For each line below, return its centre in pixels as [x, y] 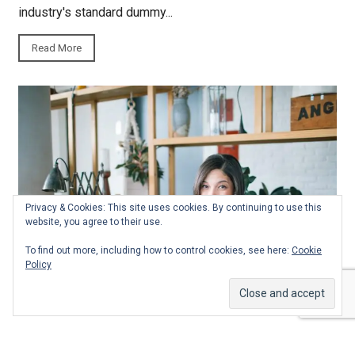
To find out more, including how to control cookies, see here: [158, 250]
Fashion [38, 336]
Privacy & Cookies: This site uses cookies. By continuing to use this [174, 208]
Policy [38, 265]
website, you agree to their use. [94, 222]
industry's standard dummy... [95, 12]
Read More [56, 48]
